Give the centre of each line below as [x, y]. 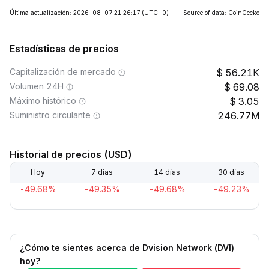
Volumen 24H [37, 86]
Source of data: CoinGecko [221, 13]
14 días [167, 172]
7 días [102, 172]
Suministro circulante [50, 115]
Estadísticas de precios [64, 49]
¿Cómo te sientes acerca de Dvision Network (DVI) [127, 248]
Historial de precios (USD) [71, 154]
